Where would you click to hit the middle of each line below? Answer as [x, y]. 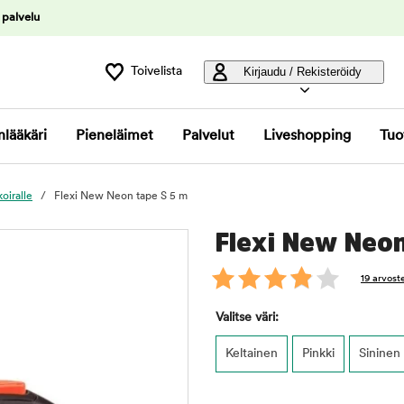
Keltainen [252, 354]
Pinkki [318, 354]
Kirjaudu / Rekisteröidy [302, 72]
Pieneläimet [115, 136]
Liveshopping [307, 136]
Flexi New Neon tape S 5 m [121, 197]
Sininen [380, 354]
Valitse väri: [247, 318]
